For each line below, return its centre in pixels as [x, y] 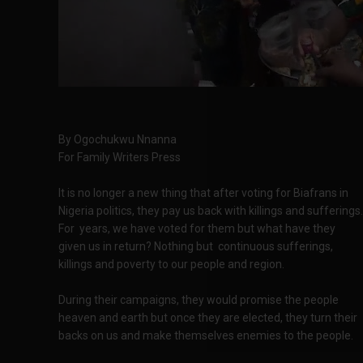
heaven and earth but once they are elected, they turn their [208, 318]
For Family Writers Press [120, 157]
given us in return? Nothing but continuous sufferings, [196, 246]
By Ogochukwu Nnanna [117, 139]
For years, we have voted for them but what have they [197, 228]
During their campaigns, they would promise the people [199, 300]
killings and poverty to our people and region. [171, 264]
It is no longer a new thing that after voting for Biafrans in [203, 193]
